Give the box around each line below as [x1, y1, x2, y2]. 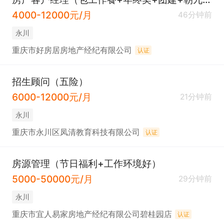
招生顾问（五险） [11, 75, 88, 87]
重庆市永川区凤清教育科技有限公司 [11, 127, 140, 137]
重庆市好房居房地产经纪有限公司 [11, 45, 132, 55]
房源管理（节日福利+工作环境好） [11, 157, 161, 169]
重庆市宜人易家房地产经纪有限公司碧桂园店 [11, 209, 172, 219]
